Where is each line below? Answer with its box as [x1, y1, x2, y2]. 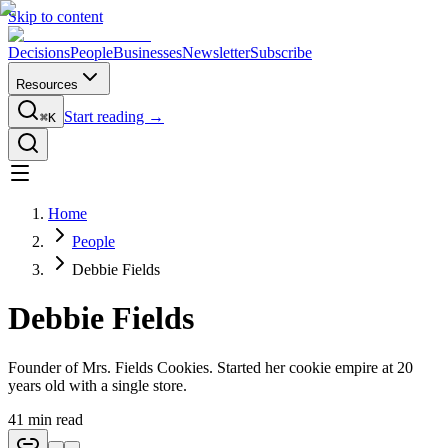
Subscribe [250, 44, 312, 61]
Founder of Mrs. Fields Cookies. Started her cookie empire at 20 [8, 358, 413, 376]
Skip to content [8, 8, 103, 25]
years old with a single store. [8, 376, 187, 394]
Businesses [113, 44, 182, 61]
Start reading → [64, 108, 164, 125]
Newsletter [182, 44, 250, 61]
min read [24, 410, 83, 428]
